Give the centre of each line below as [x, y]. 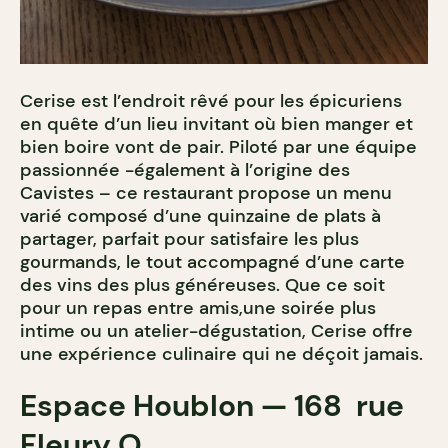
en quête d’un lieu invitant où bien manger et [216, 123]
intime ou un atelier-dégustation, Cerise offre [216, 330]
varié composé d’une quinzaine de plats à [200, 215]
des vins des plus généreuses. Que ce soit [202, 284]
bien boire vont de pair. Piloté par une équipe [218, 146]
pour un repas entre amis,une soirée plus [198, 307]
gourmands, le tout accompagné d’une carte [212, 261]
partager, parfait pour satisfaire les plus [189, 238]
